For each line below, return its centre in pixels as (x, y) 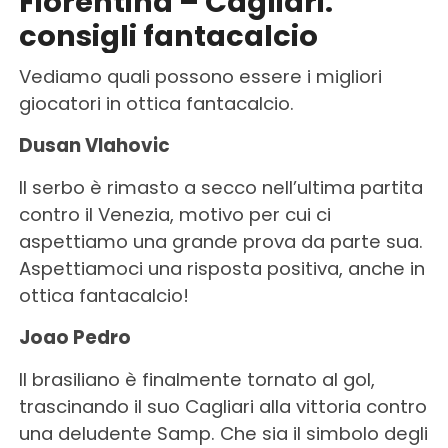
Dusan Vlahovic (94, 146)
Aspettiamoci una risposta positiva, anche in (221, 269)
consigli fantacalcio (168, 36)
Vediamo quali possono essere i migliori (200, 77)
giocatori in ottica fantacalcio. (156, 104)
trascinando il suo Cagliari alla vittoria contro (222, 407)
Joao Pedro (74, 338)
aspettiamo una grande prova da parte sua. (220, 242)
